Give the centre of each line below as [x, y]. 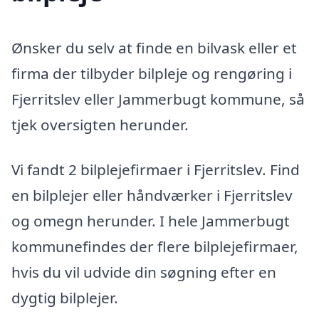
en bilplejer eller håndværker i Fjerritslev [152, 195]
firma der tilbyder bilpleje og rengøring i [152, 73]
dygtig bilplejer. [65, 298]
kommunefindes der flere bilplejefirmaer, [155, 247]
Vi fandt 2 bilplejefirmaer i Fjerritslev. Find [156, 170]
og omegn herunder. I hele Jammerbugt [151, 221]
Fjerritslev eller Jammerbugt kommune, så [158, 99]
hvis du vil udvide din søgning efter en [144, 272]
